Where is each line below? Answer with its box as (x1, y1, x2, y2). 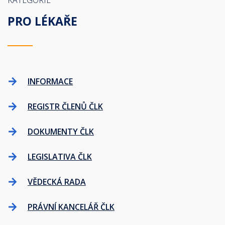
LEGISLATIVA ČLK (28, 151, 92, 162)
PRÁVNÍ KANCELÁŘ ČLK (28, 201, 115, 212)
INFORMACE (28, 76, 73, 87)
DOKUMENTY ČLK (28, 126, 94, 137)
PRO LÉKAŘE (8, 13, 77, 29)
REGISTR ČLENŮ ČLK (28, 101, 103, 112)
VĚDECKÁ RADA (28, 176, 86, 187)
